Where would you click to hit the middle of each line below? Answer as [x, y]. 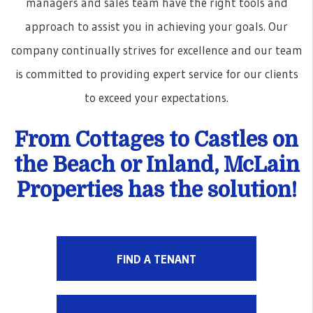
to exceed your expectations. [156, 97]
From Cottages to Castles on [156, 140]
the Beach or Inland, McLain [156, 165]
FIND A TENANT [156, 259]
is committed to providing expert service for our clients [156, 74]
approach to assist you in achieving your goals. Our [156, 26]
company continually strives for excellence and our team [156, 50]
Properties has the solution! [156, 190]
